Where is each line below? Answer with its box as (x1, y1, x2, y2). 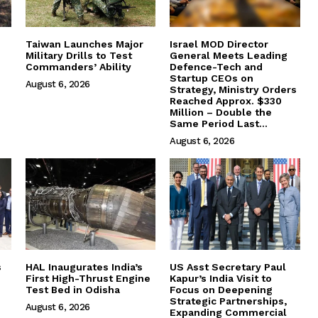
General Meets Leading (170, 50, 288, 62)
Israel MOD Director (170, 38, 269, 50)
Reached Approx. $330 (170, 95, 283, 107)
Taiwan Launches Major (25, 38, 143, 50)
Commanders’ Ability (25, 61, 131, 73)
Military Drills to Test (25, 50, 132, 62)
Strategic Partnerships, (170, 295, 287, 307)
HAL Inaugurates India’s (25, 261, 143, 273)
